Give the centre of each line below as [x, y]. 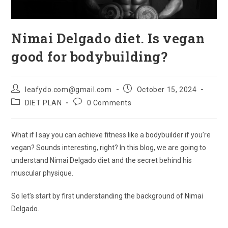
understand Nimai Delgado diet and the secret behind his [102, 160]
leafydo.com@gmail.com [68, 90]
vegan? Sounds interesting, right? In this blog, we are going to [109, 148]
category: [27, 111]
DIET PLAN [44, 103]
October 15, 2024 [167, 90]
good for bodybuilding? [90, 56]
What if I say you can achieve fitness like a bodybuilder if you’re [111, 135]
